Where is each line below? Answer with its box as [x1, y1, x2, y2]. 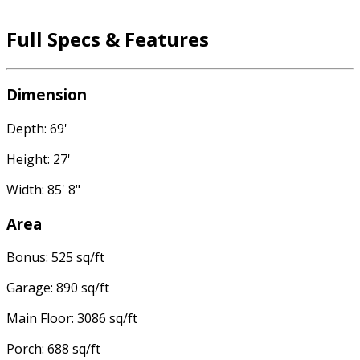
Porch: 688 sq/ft [6, 340, 100, 358]
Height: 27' [6, 150, 71, 169]
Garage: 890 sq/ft [6, 279, 109, 297]
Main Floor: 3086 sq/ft [6, 309, 137, 328]
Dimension [6, 84, 87, 105]
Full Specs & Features [6, 25, 209, 52]
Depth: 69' [6, 120, 67, 138]
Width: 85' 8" [6, 181, 80, 199]
